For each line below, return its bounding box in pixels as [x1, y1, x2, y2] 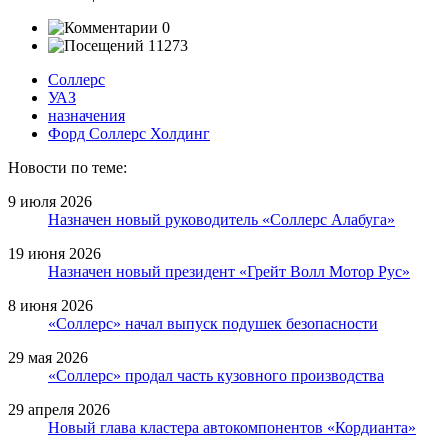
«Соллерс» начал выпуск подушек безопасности [48, 314, 378, 332]
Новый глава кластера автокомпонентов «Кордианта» [48, 418, 416, 436]
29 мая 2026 [8, 348, 88, 366]
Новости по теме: [8, 158, 127, 176]
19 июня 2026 [8, 244, 101, 262]
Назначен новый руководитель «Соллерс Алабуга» [48, 210, 395, 228]
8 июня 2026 [8, 296, 93, 314]
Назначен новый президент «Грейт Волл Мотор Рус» [48, 262, 410, 280]
